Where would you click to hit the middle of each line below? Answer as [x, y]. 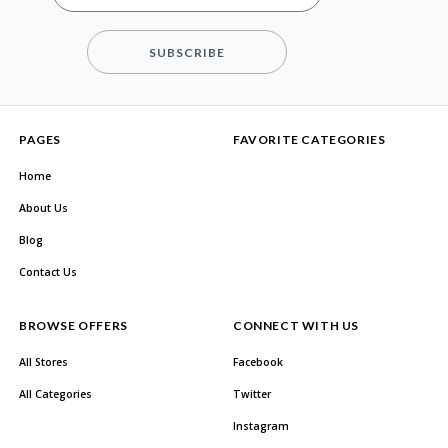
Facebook [258, 362]
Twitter [252, 394]
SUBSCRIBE [186, 52]
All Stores [43, 362]
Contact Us [48, 272]
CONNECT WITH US [296, 325]
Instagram [261, 426]
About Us [43, 208]
